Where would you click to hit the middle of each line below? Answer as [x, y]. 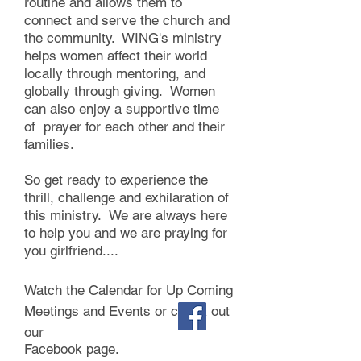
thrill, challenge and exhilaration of [127, 197]
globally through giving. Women [120, 91]
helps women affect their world [116, 56]
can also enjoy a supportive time [122, 109]
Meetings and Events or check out [127, 311]
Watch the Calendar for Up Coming [129, 290]
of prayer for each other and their [124, 127]
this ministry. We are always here [126, 215]
